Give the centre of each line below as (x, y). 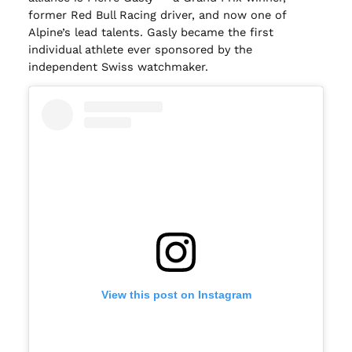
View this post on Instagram (176, 295)
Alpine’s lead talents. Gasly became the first (150, 32)
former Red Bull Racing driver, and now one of (157, 15)
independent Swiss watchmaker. (118, 66)
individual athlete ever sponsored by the (140, 49)
